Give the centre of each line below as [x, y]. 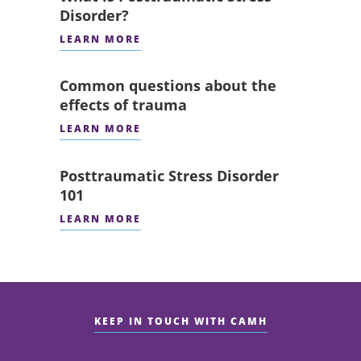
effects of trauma [124, 105]
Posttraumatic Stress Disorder [170, 175]
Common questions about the [168, 86]
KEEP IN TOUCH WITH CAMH [180, 322]
